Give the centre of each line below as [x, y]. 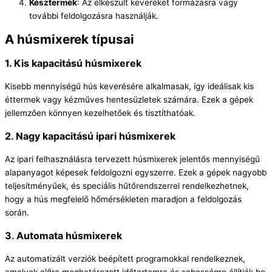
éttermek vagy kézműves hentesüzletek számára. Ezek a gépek [129, 99]
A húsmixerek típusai [70, 39]
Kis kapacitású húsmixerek [78, 63]
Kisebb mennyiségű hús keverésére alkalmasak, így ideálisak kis [129, 86]
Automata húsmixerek [69, 235]
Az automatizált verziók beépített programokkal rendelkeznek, [125, 258]
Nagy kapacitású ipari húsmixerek [96, 136]
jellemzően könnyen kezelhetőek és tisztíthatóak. [100, 113]
